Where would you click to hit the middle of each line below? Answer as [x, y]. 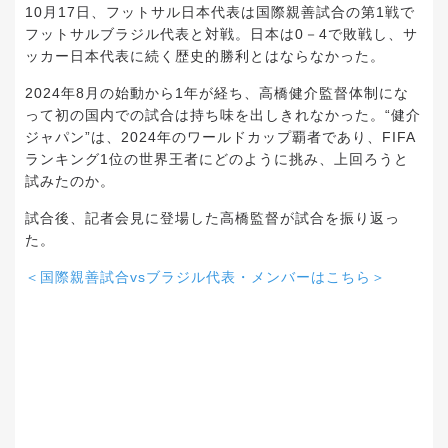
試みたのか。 [70, 181]
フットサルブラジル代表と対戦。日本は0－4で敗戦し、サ [221, 34]
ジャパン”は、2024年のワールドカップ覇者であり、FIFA [220, 137]
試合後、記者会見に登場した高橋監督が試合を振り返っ [212, 218]
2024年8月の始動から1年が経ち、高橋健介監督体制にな [217, 93]
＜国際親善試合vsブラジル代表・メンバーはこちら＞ [205, 277]
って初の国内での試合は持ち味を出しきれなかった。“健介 [223, 115]
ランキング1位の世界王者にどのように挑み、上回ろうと [217, 159]
